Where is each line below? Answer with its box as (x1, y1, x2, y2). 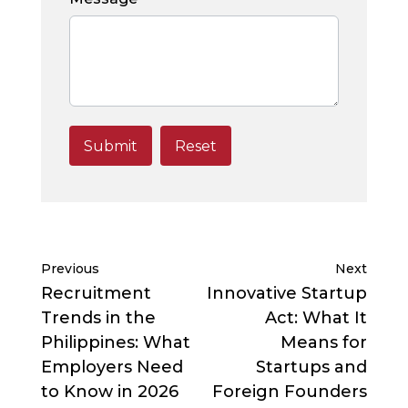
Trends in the (40, 308, 156, 329)
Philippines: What (40, 332, 190, 353)
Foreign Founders (212, 382, 368, 403)
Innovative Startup (207, 283, 368, 304)
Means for (280, 332, 368, 353)
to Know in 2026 (40, 382, 178, 403)
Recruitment (40, 283, 151, 304)
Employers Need (40, 357, 183, 378)
